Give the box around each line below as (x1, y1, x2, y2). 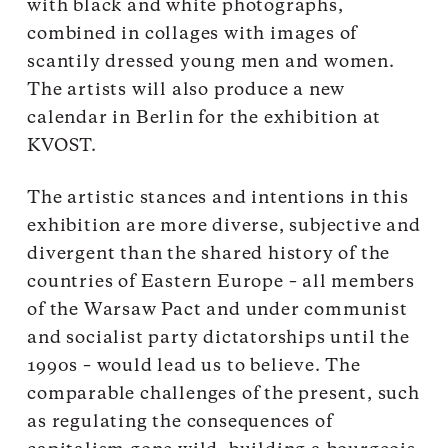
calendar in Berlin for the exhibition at (27, 108, 382, 127)
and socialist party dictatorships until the (27, 328, 410, 347)
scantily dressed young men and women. (27, 52, 395, 71)
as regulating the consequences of (27, 412, 333, 431)
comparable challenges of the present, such (27, 384, 420, 403)
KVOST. (27, 136, 98, 155)
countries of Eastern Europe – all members (27, 272, 416, 291)
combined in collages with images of (27, 24, 358, 43)
